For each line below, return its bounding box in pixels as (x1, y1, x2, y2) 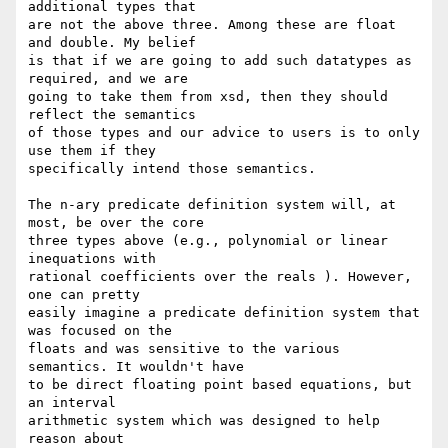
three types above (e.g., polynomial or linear (28, 233, 388, 249)
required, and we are (28, 71, 204, 87)
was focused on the (28, 323, 188, 339)
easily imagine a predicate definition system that (28, 305, 420, 321)
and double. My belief (28, 35, 212, 51)
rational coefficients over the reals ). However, (28, 269, 412, 285)
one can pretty (28, 287, 156, 303)
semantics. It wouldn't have (28, 359, 260, 375)
